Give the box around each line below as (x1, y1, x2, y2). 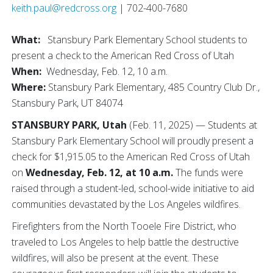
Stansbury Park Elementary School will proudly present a (12, 134, 253, 147)
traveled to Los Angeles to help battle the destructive (12, 235, 239, 249)
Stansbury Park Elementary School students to (48, 33, 247, 46)
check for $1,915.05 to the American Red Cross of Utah (12, 150, 250, 163)
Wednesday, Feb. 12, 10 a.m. (46, 65, 168, 78)
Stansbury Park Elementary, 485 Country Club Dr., (46, 80, 260, 94)
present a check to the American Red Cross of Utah (12, 49, 234, 62)
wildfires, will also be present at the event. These (12, 251, 219, 264)
